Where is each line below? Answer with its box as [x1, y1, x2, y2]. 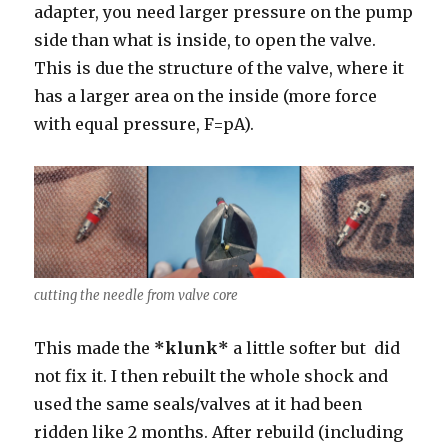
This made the [34, 337, 155, 358]
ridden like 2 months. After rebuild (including [34, 421, 404, 442]
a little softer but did [229, 337, 401, 358]
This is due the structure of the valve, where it [34, 58, 405, 78]
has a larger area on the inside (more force [34, 86, 378, 106]
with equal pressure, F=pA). [34, 114, 255, 134]
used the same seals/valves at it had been [34, 393, 363, 414]
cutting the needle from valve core [34, 286, 239, 304]
